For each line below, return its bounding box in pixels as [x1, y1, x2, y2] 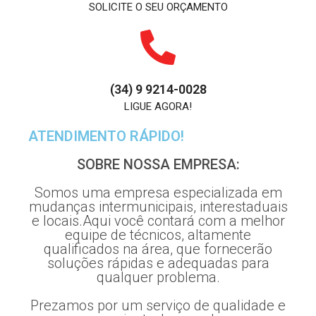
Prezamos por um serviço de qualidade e [30, 296, 286, 314]
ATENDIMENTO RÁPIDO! [28, 127, 184, 145]
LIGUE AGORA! [124, 99, 192, 113]
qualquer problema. [96, 268, 220, 286]
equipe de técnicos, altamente [65, 226, 251, 243]
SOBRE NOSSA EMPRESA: [76, 155, 240, 173]
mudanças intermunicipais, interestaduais [28, 197, 288, 215]
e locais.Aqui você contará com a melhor [31, 212, 285, 229]
